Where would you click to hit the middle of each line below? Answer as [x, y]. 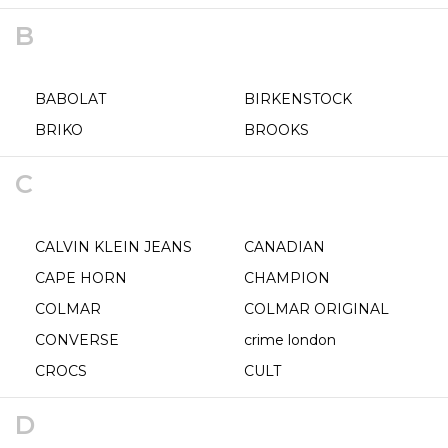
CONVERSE [77, 340]
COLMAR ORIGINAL [316, 309]
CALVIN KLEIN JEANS [113, 247]
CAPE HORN [81, 278]
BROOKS [276, 130]
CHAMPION [287, 278]
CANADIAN [284, 247]
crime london [290, 340]
